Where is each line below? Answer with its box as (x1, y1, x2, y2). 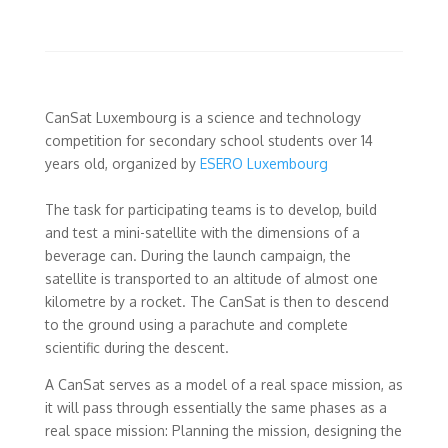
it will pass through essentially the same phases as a (44, 399, 387, 416)
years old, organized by (44, 155, 200, 172)
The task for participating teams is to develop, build (44, 201, 377, 218)
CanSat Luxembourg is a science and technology (44, 109, 361, 126)
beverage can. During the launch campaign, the (44, 247, 351, 264)
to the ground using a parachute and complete (44, 316, 348, 333)
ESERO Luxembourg (199, 155, 328, 172)
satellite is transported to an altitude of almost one (44, 270, 378, 287)
